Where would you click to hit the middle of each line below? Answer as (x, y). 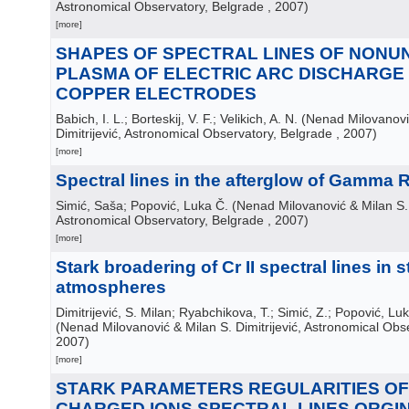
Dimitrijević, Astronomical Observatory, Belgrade (194, 133)
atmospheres (111, 287)
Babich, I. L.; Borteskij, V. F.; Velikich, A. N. (177, 119)
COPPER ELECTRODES (156, 94)
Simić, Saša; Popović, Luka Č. (142, 205)
